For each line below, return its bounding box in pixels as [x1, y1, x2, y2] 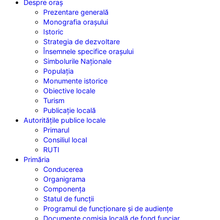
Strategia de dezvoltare [43, 37, 120, 46]
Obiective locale [43, 86, 95, 95]
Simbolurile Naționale [43, 56, 111, 65]
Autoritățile [24, 115, 61, 124]
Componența [43, 184, 85, 193]
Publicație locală [43, 106, 96, 114]
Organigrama [43, 174, 85, 183]
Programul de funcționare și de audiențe [43, 204, 173, 213]
